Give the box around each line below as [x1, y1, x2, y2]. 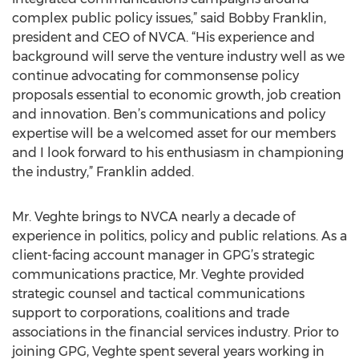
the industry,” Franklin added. [12, 164, 194, 179]
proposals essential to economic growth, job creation [12, 87, 341, 103]
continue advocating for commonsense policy [12, 68, 299, 83]
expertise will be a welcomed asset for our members [12, 126, 336, 141]
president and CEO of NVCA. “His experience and [12, 30, 315, 45]
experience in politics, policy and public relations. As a [12, 228, 347, 244]
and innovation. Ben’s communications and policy [12, 107, 325, 122]
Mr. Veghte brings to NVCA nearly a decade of [12, 209, 295, 224]
